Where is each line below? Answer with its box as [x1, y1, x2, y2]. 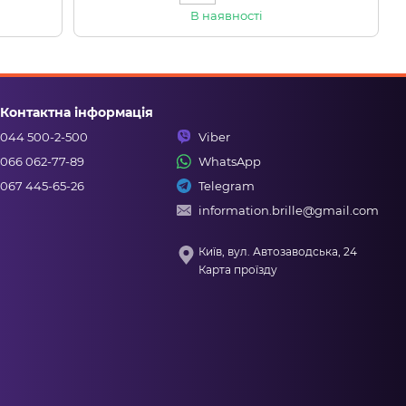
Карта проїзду [198, 263, 277, 277]
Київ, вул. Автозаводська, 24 [198, 245, 357, 259]
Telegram [198, 179, 255, 194]
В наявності [189, 8, 263, 24]
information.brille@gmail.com [198, 203, 379, 218]
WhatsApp [198, 154, 261, 169]
